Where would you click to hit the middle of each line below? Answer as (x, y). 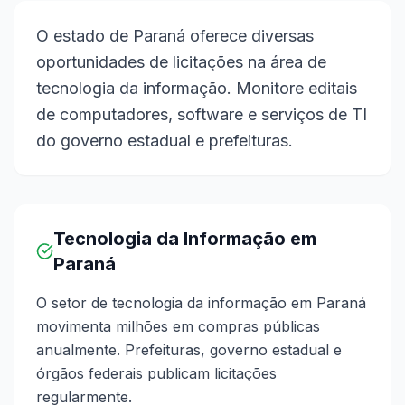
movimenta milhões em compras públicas (178, 326)
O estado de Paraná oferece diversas (175, 36)
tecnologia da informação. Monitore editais (197, 88)
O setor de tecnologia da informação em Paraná (201, 303)
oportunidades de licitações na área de (181, 62)
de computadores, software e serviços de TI (202, 114)
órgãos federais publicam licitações (156, 373)
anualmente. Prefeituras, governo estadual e (189, 350)
